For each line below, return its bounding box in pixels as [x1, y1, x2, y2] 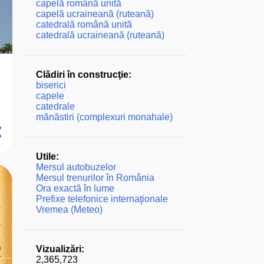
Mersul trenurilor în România [35, 173, 154, 183]
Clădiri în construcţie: [35, 70, 131, 80]
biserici [35, 80, 66, 90]
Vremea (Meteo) [35, 204, 103, 214]
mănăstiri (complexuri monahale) [35, 112, 173, 122]
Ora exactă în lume [35, 183, 114, 193]
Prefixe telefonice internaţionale [35, 194, 168, 204]
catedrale [35, 101, 75, 111]
